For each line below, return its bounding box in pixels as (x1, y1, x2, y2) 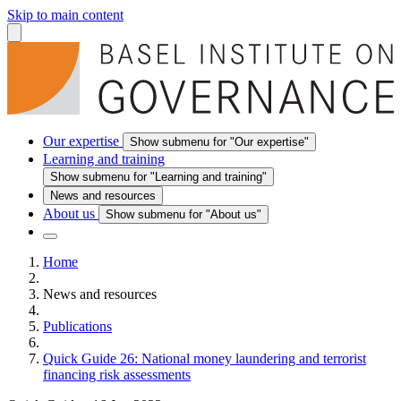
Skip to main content (7, 7, 124, 22)
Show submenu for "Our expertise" (130, 134, 309, 149)
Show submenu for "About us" (106, 207, 261, 221)
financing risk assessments (43, 366, 191, 382)
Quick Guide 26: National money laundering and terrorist (43, 350, 366, 366)
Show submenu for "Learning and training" (50, 169, 267, 183)
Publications (43, 318, 112, 334)
